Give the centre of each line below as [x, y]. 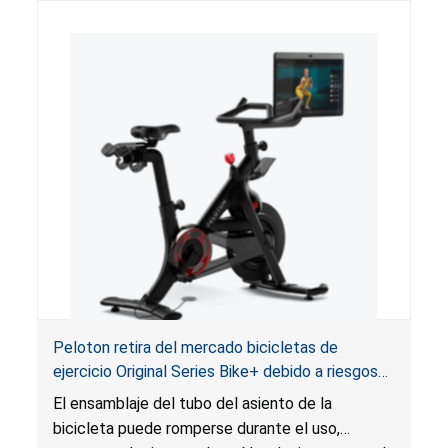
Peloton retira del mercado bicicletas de [195, 347]
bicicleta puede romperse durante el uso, [196, 428]
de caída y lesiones [119, 395]
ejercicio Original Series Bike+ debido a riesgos [215, 371]
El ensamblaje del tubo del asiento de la [192, 403]
